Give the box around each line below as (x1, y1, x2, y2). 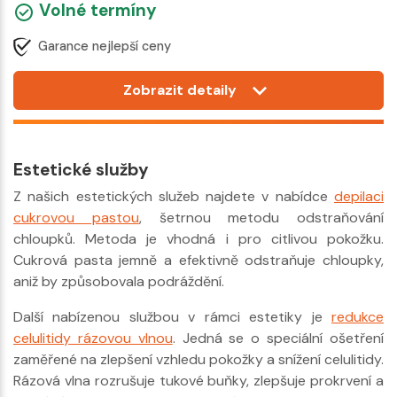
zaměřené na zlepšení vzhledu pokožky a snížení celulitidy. (13, 350, 384, 370)
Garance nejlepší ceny (38, 38, 171, 55)
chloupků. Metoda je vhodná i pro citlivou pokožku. (13, 230, 384, 249)
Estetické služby (13, 159, 149, 182)
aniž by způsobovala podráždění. (13, 272, 224, 292)
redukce (331, 307, 384, 327)
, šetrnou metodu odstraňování (138, 208, 384, 228)
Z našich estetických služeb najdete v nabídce (13, 187, 334, 206)
